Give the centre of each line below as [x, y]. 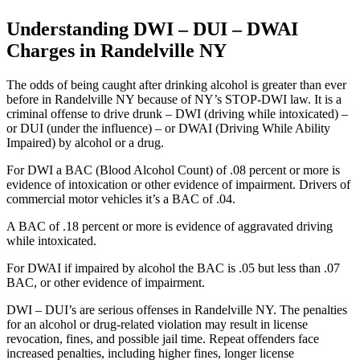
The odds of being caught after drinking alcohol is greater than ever [176, 85]
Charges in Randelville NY [117, 51]
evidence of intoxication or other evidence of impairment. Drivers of [178, 185]
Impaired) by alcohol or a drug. [85, 143]
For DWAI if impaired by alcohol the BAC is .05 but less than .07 [173, 268]
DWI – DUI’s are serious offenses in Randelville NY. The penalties [177, 310]
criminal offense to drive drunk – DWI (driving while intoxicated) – [177, 114]
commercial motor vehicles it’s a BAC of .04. [121, 199]
